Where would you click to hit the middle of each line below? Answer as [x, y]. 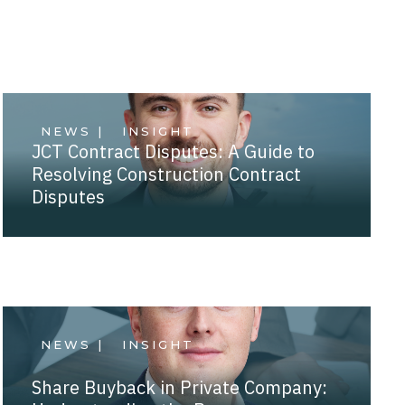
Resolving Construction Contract [167, 174]
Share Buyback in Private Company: [180, 387]
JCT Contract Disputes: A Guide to [174, 151]
